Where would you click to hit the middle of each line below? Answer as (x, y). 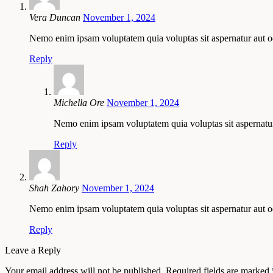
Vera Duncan (55, 17)
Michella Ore (79, 102)
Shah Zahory (54, 188)
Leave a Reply (33, 250)
